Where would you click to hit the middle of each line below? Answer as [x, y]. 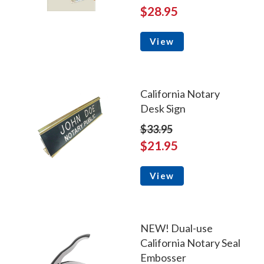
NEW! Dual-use [176, 228]
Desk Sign [163, 108]
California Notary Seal [190, 242]
